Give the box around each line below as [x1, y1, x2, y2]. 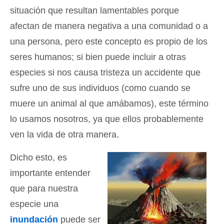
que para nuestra [10, 183, 78, 193]
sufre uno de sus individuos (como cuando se [10, 83, 190, 93]
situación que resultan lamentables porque [10, 5, 179, 15]
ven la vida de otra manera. [10, 129, 119, 139]
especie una [10, 199, 58, 209]
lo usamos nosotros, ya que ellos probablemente [10, 114, 203, 124]
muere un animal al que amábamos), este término [10, 98, 208, 108]
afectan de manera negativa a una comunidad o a [10, 21, 208, 31]
